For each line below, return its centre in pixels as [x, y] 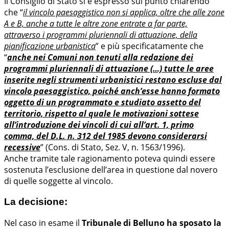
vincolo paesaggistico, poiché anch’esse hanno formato [112, 91]
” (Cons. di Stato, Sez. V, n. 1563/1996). [113, 147]
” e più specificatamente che [150, 46]
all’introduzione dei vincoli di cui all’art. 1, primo [99, 125]
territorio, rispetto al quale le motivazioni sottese [101, 114]
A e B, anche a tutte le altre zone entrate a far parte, [96, 24]
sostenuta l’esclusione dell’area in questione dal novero [111, 170]
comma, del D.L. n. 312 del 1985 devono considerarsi [106, 136]
